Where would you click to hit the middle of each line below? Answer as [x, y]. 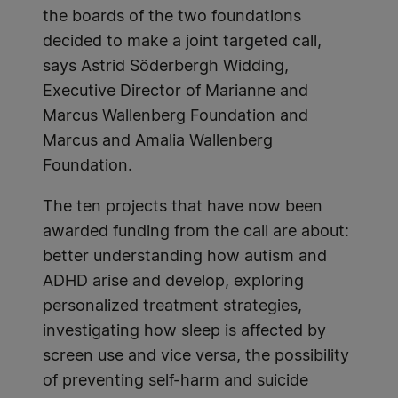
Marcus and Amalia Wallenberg [158, 141]
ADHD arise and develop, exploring [173, 282]
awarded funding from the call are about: [196, 232]
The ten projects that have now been [183, 207]
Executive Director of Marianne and [175, 92]
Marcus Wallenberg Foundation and [175, 116]
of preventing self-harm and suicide [175, 381]
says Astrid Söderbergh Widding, [166, 67]
